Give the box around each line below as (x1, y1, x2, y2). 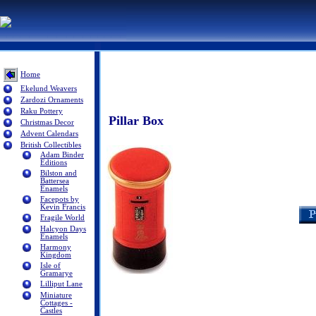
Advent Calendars (20, 130, 78, 138)
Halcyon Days (40, 225, 86, 233)
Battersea (40, 177, 69, 185)
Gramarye (40, 269, 73, 277)
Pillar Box (109, 114, 164, 128)
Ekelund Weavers (20, 85, 77, 92)
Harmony (40, 243, 71, 251)
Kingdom (40, 251, 71, 259)
